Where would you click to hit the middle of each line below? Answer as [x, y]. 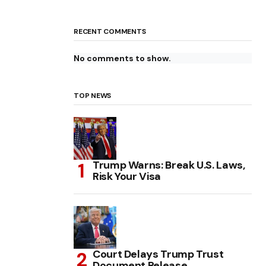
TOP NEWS [93, 96]
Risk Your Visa [127, 177]
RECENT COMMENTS [110, 32]
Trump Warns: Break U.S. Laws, [169, 165]
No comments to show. [122, 58]
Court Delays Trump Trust [158, 254]
